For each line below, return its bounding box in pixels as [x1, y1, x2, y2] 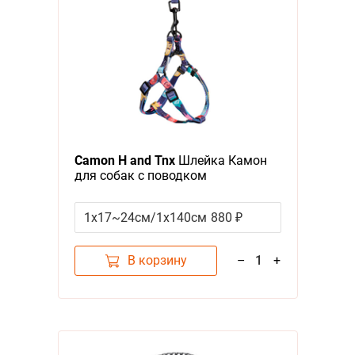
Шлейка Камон [174, 152, 267, 168]
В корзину [127, 252, 187, 268]
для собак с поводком [74, 167, 207, 183]
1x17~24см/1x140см [83, 209, 207, 225]
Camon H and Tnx [74, 152, 175, 168]
